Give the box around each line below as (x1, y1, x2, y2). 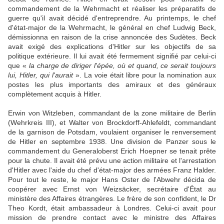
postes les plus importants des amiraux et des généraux (8, 80, 216, 89)
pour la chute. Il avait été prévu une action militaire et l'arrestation (8, 156, 216, 165)
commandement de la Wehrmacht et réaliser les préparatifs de (8, 4, 216, 13)
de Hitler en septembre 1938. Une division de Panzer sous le (8, 137, 216, 146)
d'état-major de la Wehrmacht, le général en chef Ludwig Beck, (8, 23, 216, 32)
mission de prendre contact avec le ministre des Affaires (8, 213, 216, 222)
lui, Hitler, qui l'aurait (8, 71, 73, 79)
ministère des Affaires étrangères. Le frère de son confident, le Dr (8, 194, 216, 203)
